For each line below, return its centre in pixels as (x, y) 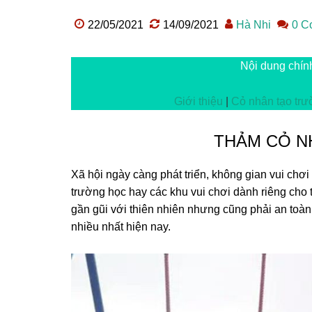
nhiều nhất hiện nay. (121, 227)
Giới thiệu (198, 101)
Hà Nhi (253, 25)
